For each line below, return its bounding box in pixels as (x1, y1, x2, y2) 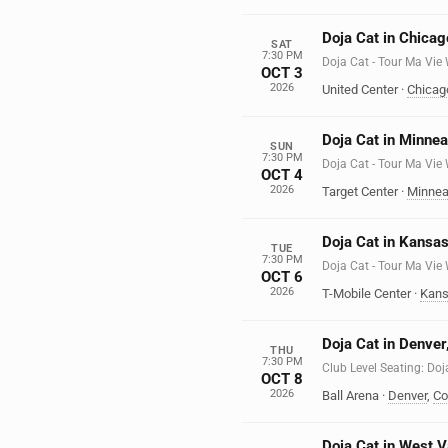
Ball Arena (322, 388, 379, 403)
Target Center (322, 184, 398, 199)
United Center (322, 82, 398, 97)
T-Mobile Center (322, 286, 411, 301)
